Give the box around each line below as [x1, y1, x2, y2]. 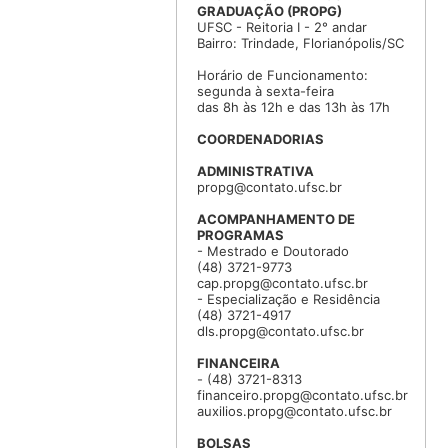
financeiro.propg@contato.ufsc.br [196, 387, 408, 404]
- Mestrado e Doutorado [196, 243, 349, 260]
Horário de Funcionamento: [196, 67, 368, 84]
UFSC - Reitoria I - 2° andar [196, 19, 367, 36]
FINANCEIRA [196, 355, 280, 372]
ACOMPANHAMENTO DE [196, 211, 355, 228]
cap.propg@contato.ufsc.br [196, 275, 368, 292]
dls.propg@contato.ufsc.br [196, 323, 364, 340]
